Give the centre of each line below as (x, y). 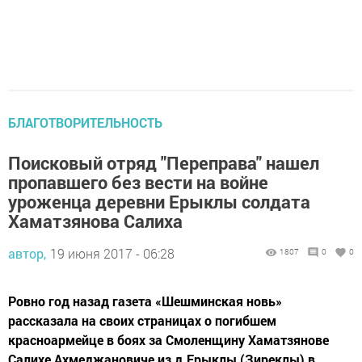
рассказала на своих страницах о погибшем (142, 321)
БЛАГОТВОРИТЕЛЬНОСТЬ (85, 123)
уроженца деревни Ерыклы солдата (159, 202)
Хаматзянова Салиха (95, 221)
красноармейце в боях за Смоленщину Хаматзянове (168, 340)
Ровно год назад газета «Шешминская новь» (145, 301)
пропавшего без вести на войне (138, 183)
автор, (27, 254)
